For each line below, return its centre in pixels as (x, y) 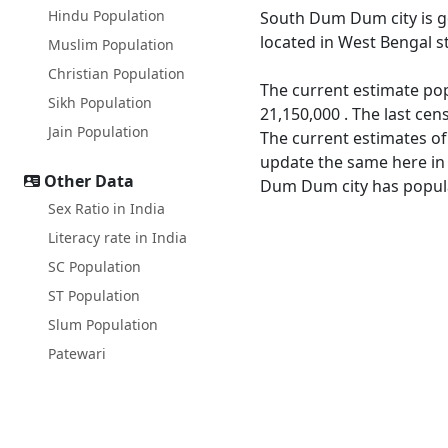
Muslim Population (111, 44)
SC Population (94, 266)
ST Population (94, 295)
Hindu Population (106, 15)
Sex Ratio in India (106, 208)
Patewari (77, 353)
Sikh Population (100, 102)
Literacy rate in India (117, 237)
